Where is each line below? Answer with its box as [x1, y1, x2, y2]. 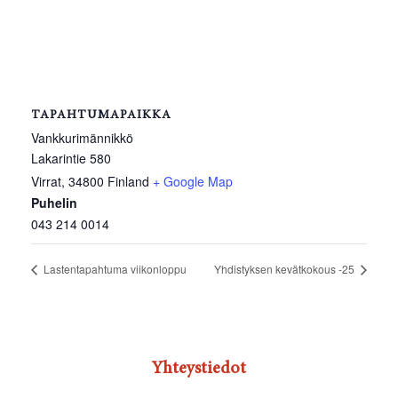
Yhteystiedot [152, 359, 246, 378]
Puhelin [31, 193, 77, 211]
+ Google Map [153, 171, 233, 190]
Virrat [31, 171, 61, 190]
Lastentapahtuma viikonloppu [41, 260, 187, 276]
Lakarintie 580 [31, 148, 111, 167]
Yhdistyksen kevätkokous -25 [214, 260, 357, 276]
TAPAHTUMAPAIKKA [31, 108, 171, 122]
